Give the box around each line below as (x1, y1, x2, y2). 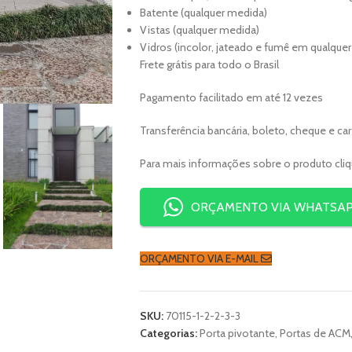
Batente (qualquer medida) (139, 5, 267, 20)
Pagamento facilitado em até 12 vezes (139, 90, 323, 104)
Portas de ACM (279, 326, 350, 340)
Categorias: (139, 326, 197, 340)
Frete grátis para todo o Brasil (139, 57, 279, 71)
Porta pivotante (199, 326, 275, 340)
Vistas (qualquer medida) (139, 23, 259, 37)
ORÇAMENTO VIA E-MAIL (139, 251, 261, 266)
